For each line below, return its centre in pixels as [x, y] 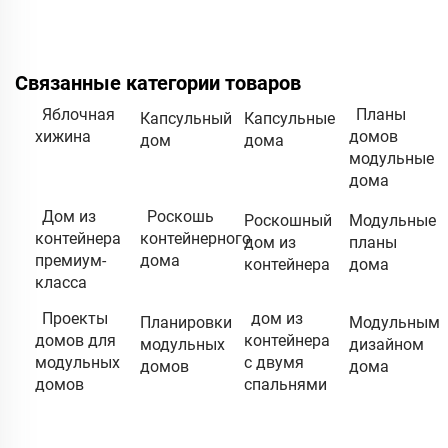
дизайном [386, 344]
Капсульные [289, 118]
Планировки [185, 322]
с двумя [274, 362]
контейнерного [195, 238]
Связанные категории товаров [158, 82]
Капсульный [185, 118]
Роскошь [180, 216]
